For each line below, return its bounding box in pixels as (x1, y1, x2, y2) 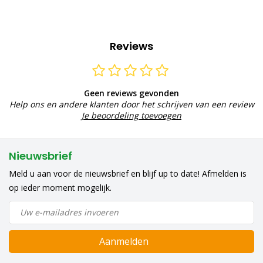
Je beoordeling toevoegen (82, 109, 181, 121)
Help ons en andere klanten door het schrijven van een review (9, 98, 254, 110)
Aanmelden (99, 234, 149, 248)
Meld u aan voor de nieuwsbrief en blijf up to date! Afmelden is (9, 167, 247, 179)
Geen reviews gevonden (84, 87, 179, 99)
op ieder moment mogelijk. (9, 181, 112, 193)
